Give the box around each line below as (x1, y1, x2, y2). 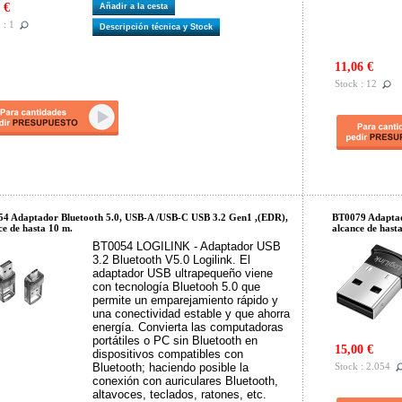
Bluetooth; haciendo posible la (92, 361, 249, 374)
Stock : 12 (335, 78, 377, 90)
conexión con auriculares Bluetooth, (92, 374, 278, 388)
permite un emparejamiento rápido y (92, 293, 278, 307)
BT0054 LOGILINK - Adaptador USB (92, 240, 281, 253)
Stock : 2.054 (335, 361, 390, 372)
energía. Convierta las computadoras (92, 320, 284, 334)
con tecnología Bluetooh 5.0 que (92, 280, 260, 293)
